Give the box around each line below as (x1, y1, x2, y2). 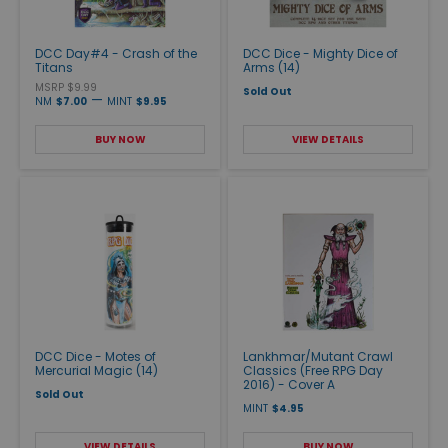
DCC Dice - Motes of (35, 347, 156, 365)
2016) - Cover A (243, 375, 335, 393)
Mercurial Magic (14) (35, 361, 158, 379)
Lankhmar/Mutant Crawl (243, 347, 393, 365)
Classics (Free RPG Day (243, 361, 383, 379)
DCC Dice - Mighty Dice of (243, 44, 398, 62)
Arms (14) (243, 58, 300, 76)
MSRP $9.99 (35, 79, 97, 95)
